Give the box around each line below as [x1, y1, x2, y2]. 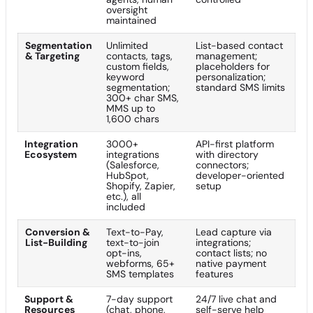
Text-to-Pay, [106, 226, 163, 238]
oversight [106, 3, 147, 16]
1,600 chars [106, 112, 159, 125]
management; [196, 50, 257, 62]
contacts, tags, [106, 50, 173, 62]
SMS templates [106, 268, 174, 280]
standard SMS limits [196, 81, 285, 94]
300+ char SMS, [106, 92, 179, 104]
